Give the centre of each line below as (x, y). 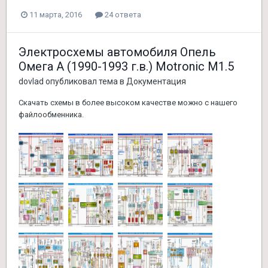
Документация (156, 82)
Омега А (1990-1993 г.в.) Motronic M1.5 (126, 67)
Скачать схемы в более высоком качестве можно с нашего (128, 103)
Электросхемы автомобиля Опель (117, 52)
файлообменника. (51, 115)
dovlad (31, 82)
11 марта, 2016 (56, 15)
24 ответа (122, 15)
